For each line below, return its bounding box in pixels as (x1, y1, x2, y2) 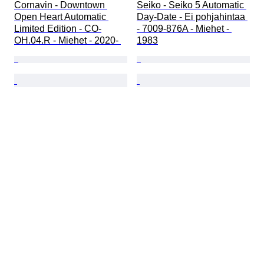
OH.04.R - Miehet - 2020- (14, 35, 121, 46)
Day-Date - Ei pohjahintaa (137, 12, 247, 22)
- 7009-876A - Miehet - (137, 24, 232, 34)
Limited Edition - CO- (14, 24, 101, 34)
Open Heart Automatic (14, 12, 108, 22)
